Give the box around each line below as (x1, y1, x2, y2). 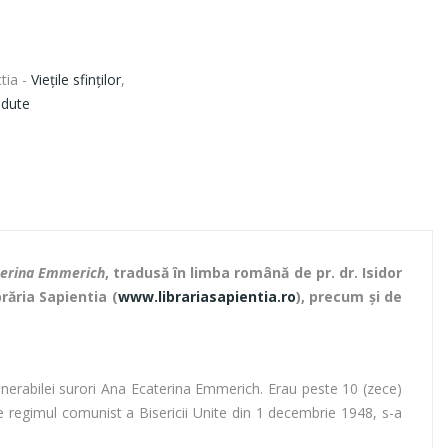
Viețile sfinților (31, 70, 121, 90)
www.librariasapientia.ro (117, 287, 296, 307)
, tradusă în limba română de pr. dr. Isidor (104, 263, 403, 283)
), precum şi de (295, 287, 403, 307)
